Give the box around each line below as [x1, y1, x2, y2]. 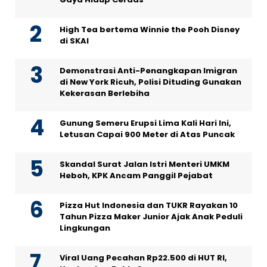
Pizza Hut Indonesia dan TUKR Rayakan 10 [60, 200, 238, 212]
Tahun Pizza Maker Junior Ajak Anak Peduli [60, 211, 243, 223]
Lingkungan [60, 222, 110, 234]
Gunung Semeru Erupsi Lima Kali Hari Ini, [60, 117, 231, 129]
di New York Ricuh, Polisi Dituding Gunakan [60, 76, 241, 88]
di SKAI [60, 35, 89, 47]
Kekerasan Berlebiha [60, 88, 150, 100]
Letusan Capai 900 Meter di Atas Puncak [60, 129, 235, 141]
